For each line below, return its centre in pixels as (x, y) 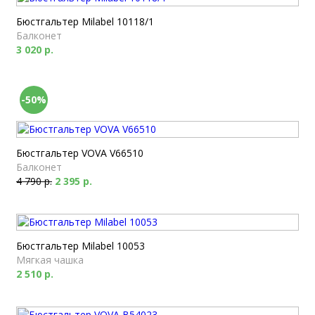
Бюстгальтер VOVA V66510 (80, 153)
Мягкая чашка (50, 260)
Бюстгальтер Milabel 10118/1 (85, 21)
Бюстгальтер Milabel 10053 (81, 246)
